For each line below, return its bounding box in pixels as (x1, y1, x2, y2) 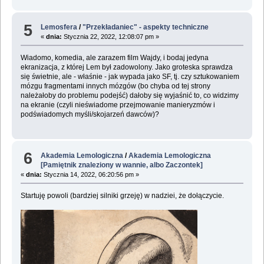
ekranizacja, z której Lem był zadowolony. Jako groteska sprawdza (20, 63, 233, 72)
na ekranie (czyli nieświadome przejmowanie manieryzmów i (20, 101, 215, 110)
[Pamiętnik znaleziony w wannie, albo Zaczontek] (41, 160, 203, 169)
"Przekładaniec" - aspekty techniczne (82, 23, 209, 32)
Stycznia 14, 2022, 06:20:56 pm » (41, 170, 139, 178)
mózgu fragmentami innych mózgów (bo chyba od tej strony (20, 82, 210, 91)
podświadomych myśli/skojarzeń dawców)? (20, 110, 159, 119)
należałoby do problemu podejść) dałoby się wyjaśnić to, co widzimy (20, 91, 239, 100)
